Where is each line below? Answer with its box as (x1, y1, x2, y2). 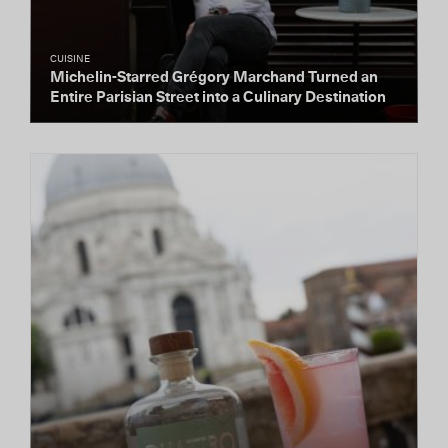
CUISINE (50, 54, 90, 64)
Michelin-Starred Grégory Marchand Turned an (50, 70, 378, 85)
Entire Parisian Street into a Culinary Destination (50, 90, 386, 105)
